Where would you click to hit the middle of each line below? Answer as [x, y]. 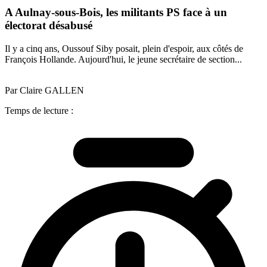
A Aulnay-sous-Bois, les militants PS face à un [116, 13]
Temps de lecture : [39, 110]
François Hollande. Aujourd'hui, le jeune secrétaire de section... [123, 59]
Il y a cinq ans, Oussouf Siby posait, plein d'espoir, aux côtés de [124, 48]
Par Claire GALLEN [44, 90]
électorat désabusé [49, 26]
